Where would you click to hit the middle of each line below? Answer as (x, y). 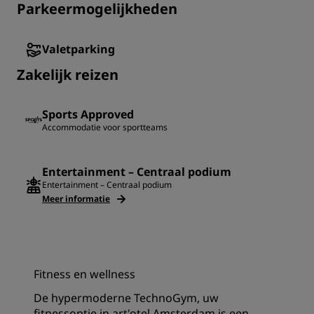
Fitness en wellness (84, 274)
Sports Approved (88, 115)
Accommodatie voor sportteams (105, 128)
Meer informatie (76, 199)
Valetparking (78, 49)
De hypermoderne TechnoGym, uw (126, 298)
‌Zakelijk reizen (68, 75)
